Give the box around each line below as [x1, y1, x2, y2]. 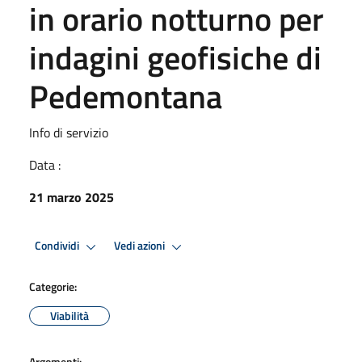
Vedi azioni [114, 237, 167, 255]
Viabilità [50, 306, 89, 324]
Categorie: [29, 277, 77, 295]
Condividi [35, 237, 82, 255]
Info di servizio [29, 122, 108, 142]
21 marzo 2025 [29, 187, 114, 207]
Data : [29, 154, 61, 175]
